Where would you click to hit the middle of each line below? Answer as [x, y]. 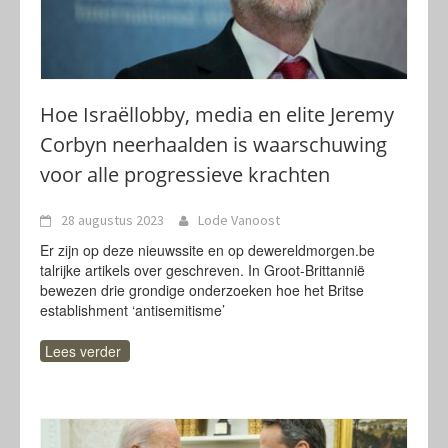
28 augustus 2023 [112, 220]
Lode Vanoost [239, 220]
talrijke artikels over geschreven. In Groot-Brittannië [202, 270]
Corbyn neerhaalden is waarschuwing [213, 144]
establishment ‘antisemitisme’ [132, 310]
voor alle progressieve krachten [185, 174]
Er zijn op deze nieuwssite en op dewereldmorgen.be [207, 250]
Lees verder [83, 351]
